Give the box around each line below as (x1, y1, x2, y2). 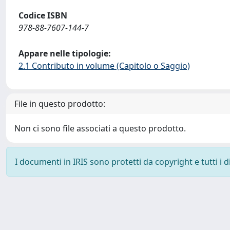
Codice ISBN (18, 10, 67, 21)
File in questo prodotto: (14, 98, 105, 109)
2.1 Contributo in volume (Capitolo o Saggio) (18, 60, 190, 71)
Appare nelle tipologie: (18, 48, 111, 59)
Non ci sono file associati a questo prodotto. (14, 123, 186, 134)
